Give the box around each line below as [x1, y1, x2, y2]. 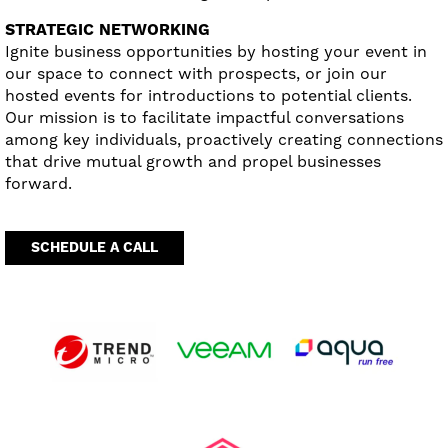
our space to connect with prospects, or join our [5, 63, 387, 83]
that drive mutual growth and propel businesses [5, 151, 381, 171]
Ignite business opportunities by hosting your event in [5, 41, 427, 61]
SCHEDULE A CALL [31, 238, 158, 257]
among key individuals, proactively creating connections [5, 129, 443, 149]
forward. [5, 173, 72, 193]
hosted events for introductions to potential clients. [5, 85, 412, 105]
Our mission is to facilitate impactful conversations [5, 107, 404, 127]
